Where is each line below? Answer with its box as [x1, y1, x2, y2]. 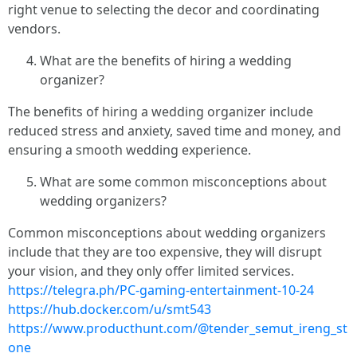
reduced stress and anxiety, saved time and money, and [8, 122, 341, 139]
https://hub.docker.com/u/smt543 [8, 300, 211, 318]
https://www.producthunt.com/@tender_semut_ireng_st [8, 320, 347, 337]
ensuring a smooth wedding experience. [8, 141, 251, 159]
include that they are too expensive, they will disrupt [8, 243, 322, 261]
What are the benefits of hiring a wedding [40, 52, 292, 69]
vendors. [8, 20, 61, 37]
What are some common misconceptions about [40, 173, 327, 190]
